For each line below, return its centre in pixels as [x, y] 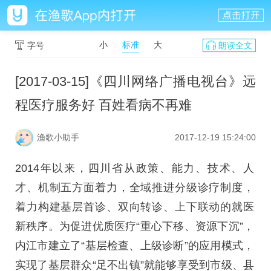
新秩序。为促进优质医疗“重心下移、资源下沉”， [135, 227]
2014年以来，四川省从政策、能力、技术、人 [135, 168]
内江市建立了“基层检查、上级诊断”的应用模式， [135, 246]
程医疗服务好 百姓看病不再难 [103, 105]
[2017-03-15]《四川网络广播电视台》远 [135, 81]
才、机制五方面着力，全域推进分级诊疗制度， [135, 188]
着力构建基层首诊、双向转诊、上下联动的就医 [135, 207]
